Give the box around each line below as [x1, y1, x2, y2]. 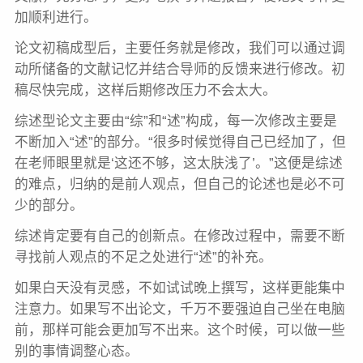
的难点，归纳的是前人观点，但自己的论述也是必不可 [14, 176, 345, 192]
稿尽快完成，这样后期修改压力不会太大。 [14, 82, 276, 98]
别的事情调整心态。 [14, 343, 139, 359]
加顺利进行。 [14, 9, 97, 25]
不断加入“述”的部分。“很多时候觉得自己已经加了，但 [14, 134, 346, 150]
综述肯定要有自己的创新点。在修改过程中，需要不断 [14, 228, 345, 244]
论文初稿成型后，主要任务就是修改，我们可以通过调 [14, 40, 345, 56]
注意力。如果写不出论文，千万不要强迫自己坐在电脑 [14, 301, 345, 317]
